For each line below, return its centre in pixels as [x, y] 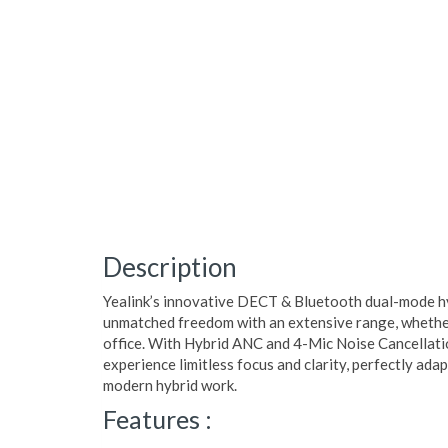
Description [170, 267]
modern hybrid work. [170, 385]
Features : [157, 419]
